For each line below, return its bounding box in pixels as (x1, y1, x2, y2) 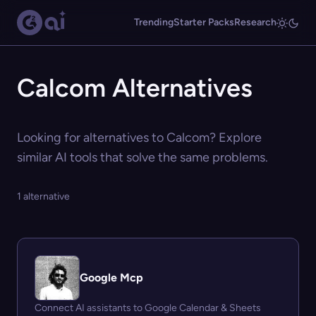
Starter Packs (174, 16, 234, 28)
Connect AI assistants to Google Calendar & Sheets (35, 302, 261, 314)
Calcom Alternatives (17, 73, 253, 103)
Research (234, 16, 276, 28)
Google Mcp (80, 271, 143, 284)
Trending (134, 16, 174, 28)
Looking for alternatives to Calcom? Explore (17, 130, 262, 145)
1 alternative (17, 190, 70, 202)
